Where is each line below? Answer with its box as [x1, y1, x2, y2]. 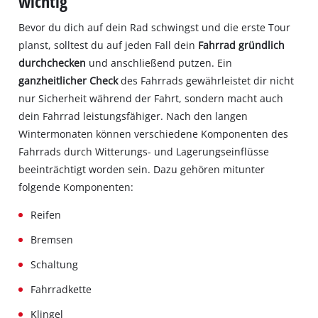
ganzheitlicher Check [18, 73, 119, 87]
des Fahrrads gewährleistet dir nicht [118, 73, 295, 87]
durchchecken [18, 55, 87, 70]
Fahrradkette [31, 282, 92, 296]
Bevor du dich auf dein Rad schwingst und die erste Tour [18, 20, 291, 34]
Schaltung [31, 257, 79, 271]
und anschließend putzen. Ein [86, 55, 233, 70]
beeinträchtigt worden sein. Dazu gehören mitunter [18, 162, 265, 176]
